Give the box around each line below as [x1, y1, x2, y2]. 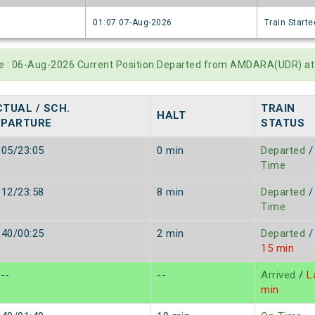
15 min [261, 242, 294, 255]
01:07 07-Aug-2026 [93, 18, 172, 28]
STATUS [261, 117, 304, 130]
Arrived [261, 269, 296, 282]
